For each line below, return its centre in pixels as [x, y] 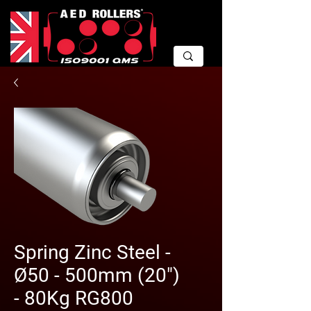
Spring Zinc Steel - [92, 252]
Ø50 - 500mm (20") [97, 275]
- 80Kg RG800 [74, 298]
